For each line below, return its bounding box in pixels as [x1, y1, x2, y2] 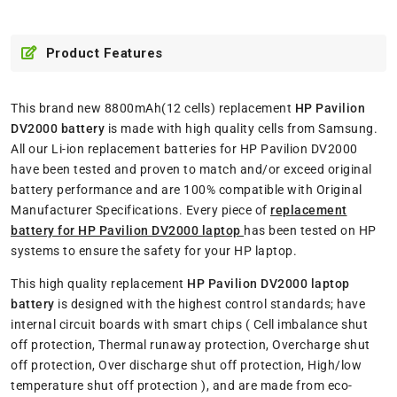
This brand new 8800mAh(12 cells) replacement [11, 100, 295, 115]
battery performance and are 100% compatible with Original [11, 182, 362, 197]
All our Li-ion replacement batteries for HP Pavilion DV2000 [11, 141, 358, 156]
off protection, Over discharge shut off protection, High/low [11, 357, 362, 372]
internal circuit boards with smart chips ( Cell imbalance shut [11, 316, 368, 331]
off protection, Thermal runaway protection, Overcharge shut [11, 337, 370, 352]
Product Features [45, 44, 163, 61]
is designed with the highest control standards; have [54, 296, 365, 311]
